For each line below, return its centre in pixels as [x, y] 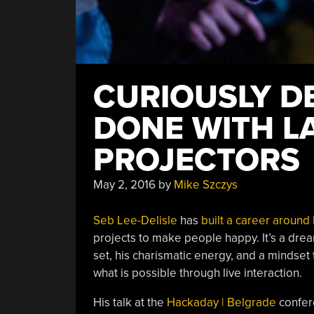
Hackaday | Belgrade [221, 302]
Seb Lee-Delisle [135, 220]
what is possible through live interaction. [197, 273]
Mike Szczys [205, 185]
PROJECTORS [196, 160]
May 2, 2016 [124, 185]
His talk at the [130, 302]
